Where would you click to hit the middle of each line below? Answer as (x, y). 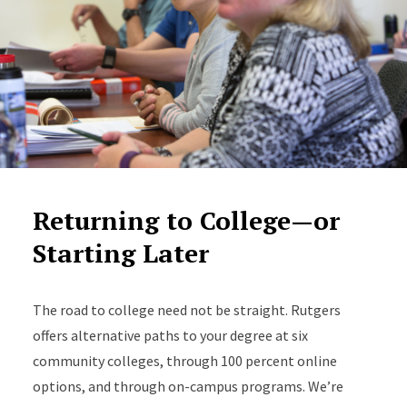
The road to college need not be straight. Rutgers (186, 310)
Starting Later (120, 253)
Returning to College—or (186, 221)
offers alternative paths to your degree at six (170, 336)
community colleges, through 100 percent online (184, 361)
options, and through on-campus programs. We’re (188, 387)
